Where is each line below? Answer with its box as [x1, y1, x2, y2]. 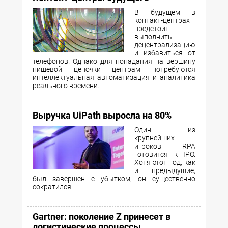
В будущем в [134, 8, 195, 16]
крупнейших [134, 133, 175, 142]
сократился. [33, 182, 73, 191]
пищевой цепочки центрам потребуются [33, 65, 195, 73]
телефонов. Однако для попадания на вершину [33, 56, 195, 65]
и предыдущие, [134, 166, 195, 175]
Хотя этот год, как [134, 158, 195, 166]
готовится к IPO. [134, 150, 195, 158]
